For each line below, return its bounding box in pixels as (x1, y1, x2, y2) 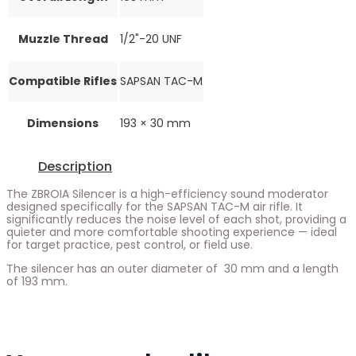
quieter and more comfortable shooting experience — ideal (6, 223, 337, 240)
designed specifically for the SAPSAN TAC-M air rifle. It (6, 198, 303, 215)
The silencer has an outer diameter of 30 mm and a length (6, 260, 339, 277)
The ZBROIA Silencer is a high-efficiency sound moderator (6, 185, 328, 202)
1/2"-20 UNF (120, 30, 182, 47)
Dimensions (27, 114, 99, 131)
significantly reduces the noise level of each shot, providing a (6, 211, 346, 227)
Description (38, 157, 112, 176)
